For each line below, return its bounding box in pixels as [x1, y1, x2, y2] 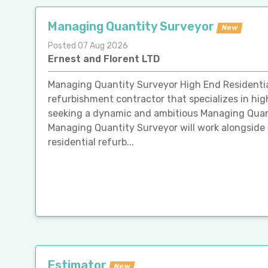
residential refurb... [48, 136, 134, 148]
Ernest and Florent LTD [48, 53, 160, 65]
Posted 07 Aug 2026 [48, 40, 128, 51]
